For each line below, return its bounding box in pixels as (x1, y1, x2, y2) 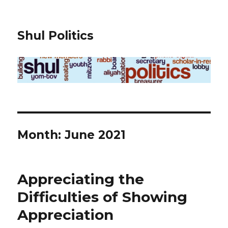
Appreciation (17, 206, 114, 224)
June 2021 (65, 128, 126, 142)
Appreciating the (17, 170, 145, 188)
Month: (17, 128, 65, 142)
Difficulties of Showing (17, 188, 188, 206)
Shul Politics (17, 28, 94, 43)
